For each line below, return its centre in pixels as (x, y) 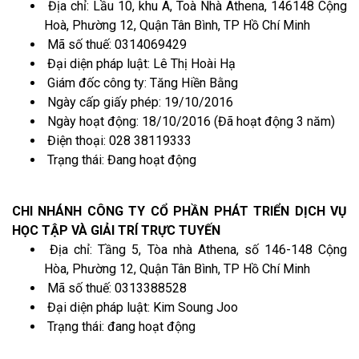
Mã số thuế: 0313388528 (115, 288)
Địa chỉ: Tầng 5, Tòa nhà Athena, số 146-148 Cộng (196, 249)
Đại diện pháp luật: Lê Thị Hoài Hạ (140, 63)
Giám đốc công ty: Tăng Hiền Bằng (141, 83)
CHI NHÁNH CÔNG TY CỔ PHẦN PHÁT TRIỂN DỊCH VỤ (179, 211)
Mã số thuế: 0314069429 (115, 44)
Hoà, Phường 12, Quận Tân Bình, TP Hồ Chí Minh (177, 25)
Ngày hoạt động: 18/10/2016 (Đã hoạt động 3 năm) (190, 121)
